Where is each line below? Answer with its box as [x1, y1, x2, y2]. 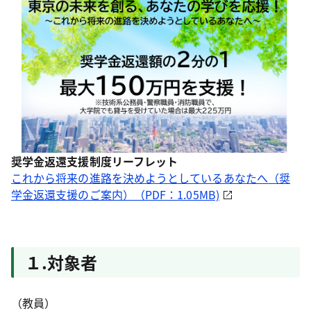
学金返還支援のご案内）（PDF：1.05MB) [11, 185, 219, 203]
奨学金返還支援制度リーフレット [11, 152, 178, 169]
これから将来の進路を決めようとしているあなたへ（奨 [11, 169, 290, 186]
